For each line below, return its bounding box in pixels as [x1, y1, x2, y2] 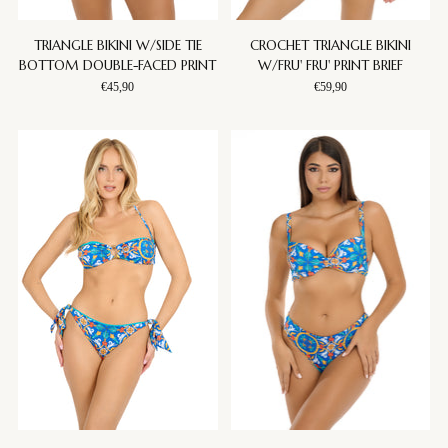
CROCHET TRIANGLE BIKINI [249, 37, 411, 55]
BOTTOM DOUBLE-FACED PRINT [19, 57, 217, 75]
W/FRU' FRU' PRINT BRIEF [257, 57, 403, 75]
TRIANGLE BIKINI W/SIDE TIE [33, 37, 202, 55]
